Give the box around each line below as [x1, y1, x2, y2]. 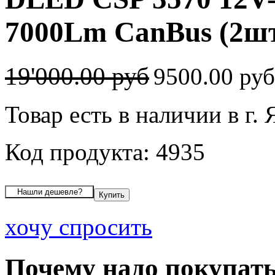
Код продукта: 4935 [5, 138, 205, 165]
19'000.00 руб [5, 62, 149, 90]
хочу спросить [5, 213, 152, 240]
